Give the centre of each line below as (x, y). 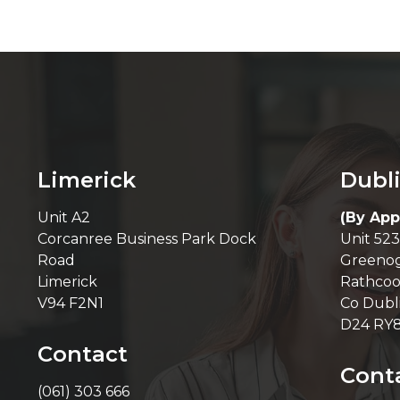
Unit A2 (64, 218)
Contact (83, 354)
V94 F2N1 (71, 304)
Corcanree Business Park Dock (147, 239)
